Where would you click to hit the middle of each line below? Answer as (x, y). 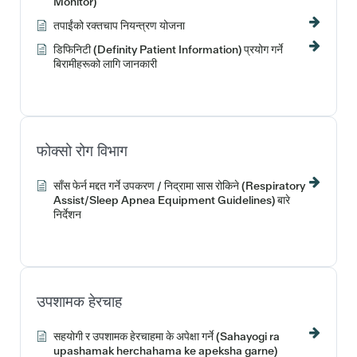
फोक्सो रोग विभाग (82, 151)
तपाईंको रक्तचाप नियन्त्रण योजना (119, 25)
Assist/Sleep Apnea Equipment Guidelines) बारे (172, 200)
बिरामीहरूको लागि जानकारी (105, 63)
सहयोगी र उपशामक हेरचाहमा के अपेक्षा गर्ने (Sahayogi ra (167, 336)
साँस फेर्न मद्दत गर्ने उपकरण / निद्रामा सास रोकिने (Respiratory (179, 185)
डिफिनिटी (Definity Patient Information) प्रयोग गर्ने (168, 49)
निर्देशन (67, 214)
